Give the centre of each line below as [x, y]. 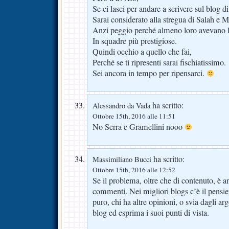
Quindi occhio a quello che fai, [142, 51]
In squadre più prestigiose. [135, 41]
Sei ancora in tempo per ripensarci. [150, 73]
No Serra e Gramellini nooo [139, 127]
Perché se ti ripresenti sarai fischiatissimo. [159, 62]
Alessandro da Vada [121, 105]
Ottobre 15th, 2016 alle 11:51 [134, 116]
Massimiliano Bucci [122, 159]
